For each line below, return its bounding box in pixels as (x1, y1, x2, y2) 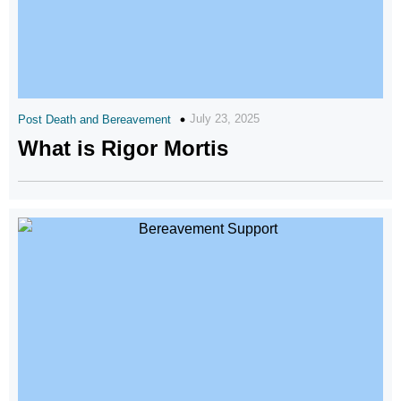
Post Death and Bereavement (18, 113, 171, 126)
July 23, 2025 (190, 112, 260, 125)
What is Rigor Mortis (18, 136, 228, 160)
